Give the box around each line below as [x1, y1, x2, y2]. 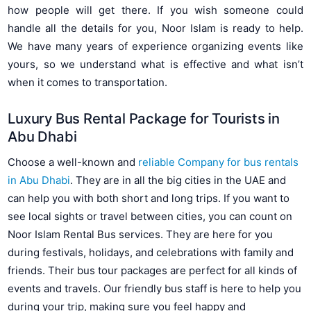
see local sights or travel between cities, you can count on [8, 210, 293, 224]
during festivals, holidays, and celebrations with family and [8, 246, 294, 260]
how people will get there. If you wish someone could [8, 3, 303, 17]
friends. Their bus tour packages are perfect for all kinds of [8, 264, 298, 278]
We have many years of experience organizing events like [8, 39, 303, 53]
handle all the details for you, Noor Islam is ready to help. [8, 21, 303, 35]
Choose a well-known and [8, 155, 139, 169]
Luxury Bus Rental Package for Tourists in [8, 109, 280, 127]
